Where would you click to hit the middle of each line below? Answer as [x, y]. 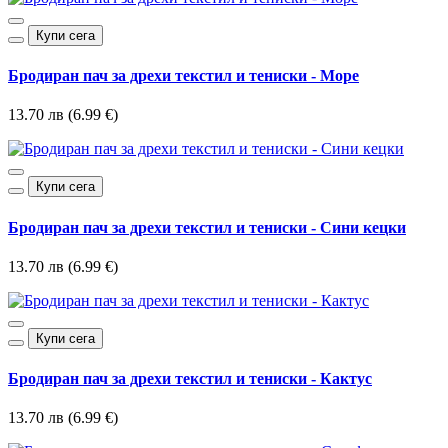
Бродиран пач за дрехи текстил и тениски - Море [183, 76]
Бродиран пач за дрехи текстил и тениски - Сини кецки [207, 227]
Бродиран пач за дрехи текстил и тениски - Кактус [190, 379]
